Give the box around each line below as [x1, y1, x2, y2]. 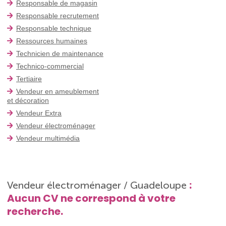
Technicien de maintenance [16, 49, 103, 58]
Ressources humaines [16, 36, 87, 45]
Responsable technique [16, 24, 91, 32]
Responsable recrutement [16, 11, 99, 20]
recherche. [7, 204, 63, 218]
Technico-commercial [16, 62, 84, 70]
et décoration [7, 96, 49, 104]
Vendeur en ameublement [16, 87, 99, 95]
